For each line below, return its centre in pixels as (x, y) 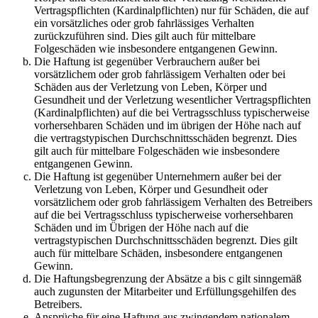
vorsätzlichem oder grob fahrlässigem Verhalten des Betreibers (173, 202)
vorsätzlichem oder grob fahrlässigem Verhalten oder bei (160, 75)
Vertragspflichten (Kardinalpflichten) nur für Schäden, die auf (171, 11)
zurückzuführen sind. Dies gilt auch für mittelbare (145, 36)
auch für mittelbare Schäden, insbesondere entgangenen (158, 253)
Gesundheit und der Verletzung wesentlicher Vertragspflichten (172, 100)
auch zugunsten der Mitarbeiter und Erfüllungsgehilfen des (165, 292)
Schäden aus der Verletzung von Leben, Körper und (150, 87)
